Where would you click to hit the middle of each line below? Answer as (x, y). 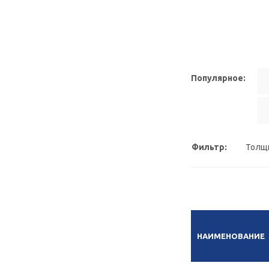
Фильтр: (209, 147)
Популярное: (218, 78)
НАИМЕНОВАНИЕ (231, 236)
